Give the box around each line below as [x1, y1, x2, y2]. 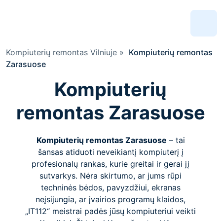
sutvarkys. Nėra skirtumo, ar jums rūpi [39, 171, 182, 181]
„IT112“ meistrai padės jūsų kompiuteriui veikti [25, 206, 196, 216]
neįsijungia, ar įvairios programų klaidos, [36, 194, 185, 204]
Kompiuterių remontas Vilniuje [6, 47, 117, 57]
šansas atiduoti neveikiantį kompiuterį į [37, 147, 184, 157]
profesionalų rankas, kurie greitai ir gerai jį [32, 159, 189, 169]
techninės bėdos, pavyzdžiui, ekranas [40, 183, 181, 192]
